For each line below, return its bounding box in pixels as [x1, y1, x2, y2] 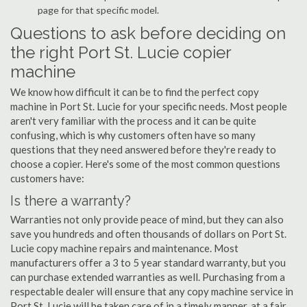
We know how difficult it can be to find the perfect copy [10, 86, 259, 98]
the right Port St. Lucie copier [10, 42, 231, 62]
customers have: [10, 172, 84, 184]
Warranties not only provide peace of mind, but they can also [10, 213, 284, 225]
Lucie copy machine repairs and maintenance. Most [10, 242, 238, 254]
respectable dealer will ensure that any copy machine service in [10, 285, 293, 297]
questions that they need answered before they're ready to [10, 143, 276, 156]
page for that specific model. [38, 4, 159, 16]
